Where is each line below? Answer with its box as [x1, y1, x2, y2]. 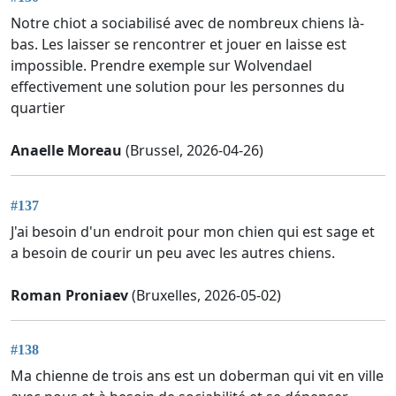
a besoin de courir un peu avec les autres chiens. [11, 242, 335, 263]
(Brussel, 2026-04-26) [122, 141, 263, 161]
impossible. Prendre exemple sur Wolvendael [11, 56, 312, 76]
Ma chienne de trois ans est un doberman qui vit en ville [11, 365, 384, 385]
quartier [11, 98, 65, 118]
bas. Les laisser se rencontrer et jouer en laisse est [11, 34, 346, 55]
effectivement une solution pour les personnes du [11, 77, 345, 97]
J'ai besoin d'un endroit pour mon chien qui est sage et [11, 221, 375, 241]
